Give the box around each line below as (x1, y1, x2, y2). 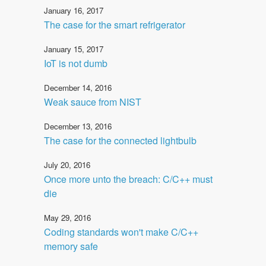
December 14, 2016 (44, 81, 112, 93)
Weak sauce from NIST (44, 94, 141, 109)
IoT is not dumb (44, 56, 107, 70)
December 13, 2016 (44, 120, 112, 132)
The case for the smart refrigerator (44, 17, 185, 31)
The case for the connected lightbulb (44, 133, 197, 147)
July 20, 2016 (44, 159, 90, 170)
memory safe (44, 239, 98, 253)
